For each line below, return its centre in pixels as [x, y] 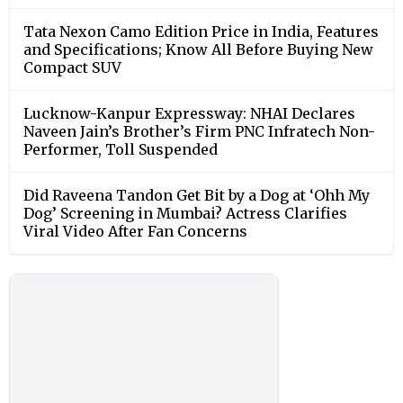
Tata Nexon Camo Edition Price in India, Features [201, 31]
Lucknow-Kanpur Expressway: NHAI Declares [189, 113]
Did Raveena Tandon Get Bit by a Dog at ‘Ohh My [197, 195]
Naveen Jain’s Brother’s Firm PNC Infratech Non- [199, 131]
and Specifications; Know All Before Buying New [198, 49]
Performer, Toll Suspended [121, 149]
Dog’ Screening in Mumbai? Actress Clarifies [185, 213]
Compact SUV [72, 67]
